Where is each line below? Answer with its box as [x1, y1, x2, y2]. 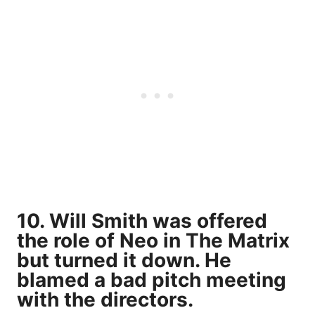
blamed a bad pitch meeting [17, 267, 286, 292]
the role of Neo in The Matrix [17, 228, 290, 252]
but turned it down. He [17, 247, 231, 272]
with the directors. [17, 287, 193, 311]
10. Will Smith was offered [17, 208, 267, 233]
